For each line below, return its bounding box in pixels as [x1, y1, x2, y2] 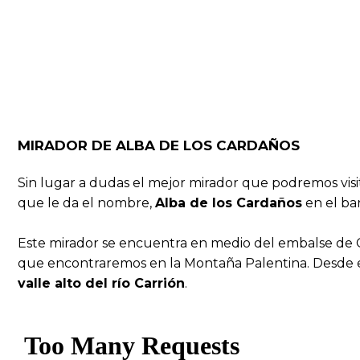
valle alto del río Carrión [18, 276, 185, 292]
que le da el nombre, [18, 194, 155, 211]
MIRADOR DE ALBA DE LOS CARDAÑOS [18, 137, 300, 153]
